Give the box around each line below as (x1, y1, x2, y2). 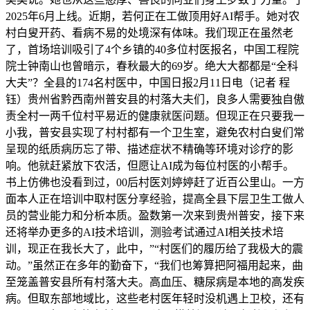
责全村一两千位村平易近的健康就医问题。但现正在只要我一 (6, 110, 304, 122)
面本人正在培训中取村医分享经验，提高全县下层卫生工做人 (6, 193, 304, 206)
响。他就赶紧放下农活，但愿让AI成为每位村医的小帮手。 (6, 160, 294, 172)
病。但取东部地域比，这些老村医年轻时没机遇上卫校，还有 (6, 293, 304, 305)
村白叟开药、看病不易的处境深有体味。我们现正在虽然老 (6, 27, 293, 39)
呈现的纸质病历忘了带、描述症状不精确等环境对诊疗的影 (6, 143, 293, 156)
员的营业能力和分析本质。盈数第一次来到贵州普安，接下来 (6, 210, 304, 222)
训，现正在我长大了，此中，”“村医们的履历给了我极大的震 (6, 243, 303, 255)
